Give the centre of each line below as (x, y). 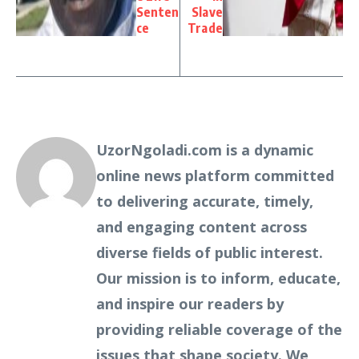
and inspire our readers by (190, 303)
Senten (158, 12)
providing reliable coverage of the (219, 329)
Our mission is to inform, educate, (218, 278)
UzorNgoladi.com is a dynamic (205, 149)
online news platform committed (215, 175)
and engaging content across (202, 226)
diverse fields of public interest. (210, 252)
